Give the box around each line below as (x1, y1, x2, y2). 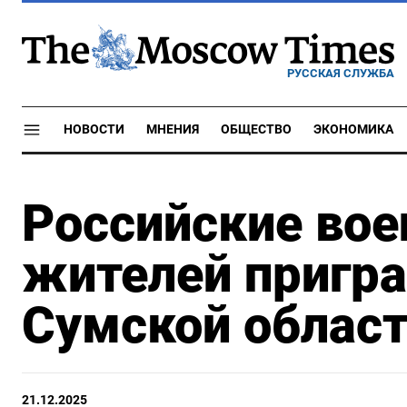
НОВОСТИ (64, 122, 124, 137)
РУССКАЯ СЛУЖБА (287, 65, 394, 80)
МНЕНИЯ (146, 122, 199, 137)
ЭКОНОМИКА (313, 122, 393, 137)
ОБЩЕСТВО (221, 122, 292, 137)
